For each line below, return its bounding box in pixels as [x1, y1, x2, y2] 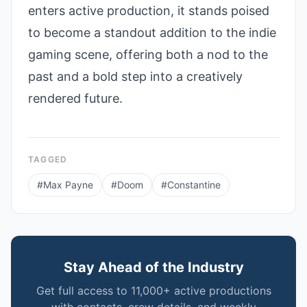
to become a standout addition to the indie [28, 25, 276, 40]
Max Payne [43, 179, 93, 191]
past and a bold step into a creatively [28, 69, 243, 84]
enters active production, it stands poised [28, 3, 269, 19]
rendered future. [28, 91, 123, 106]
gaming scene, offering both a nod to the [28, 47, 268, 62]
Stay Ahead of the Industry [63, 259, 244, 276]
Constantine [167, 179, 221, 191]
